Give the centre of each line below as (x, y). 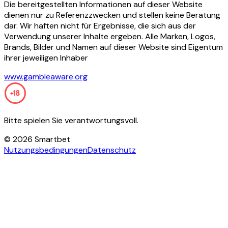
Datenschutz (112, 150)
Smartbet (51, 139)
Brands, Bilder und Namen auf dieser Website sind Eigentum (113, 47)
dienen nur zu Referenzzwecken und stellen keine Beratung (112, 15)
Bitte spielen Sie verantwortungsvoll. (71, 121)
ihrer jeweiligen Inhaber (46, 58)
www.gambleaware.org (46, 77)
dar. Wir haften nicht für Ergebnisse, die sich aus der (100, 26)
